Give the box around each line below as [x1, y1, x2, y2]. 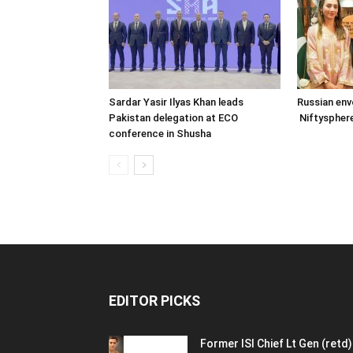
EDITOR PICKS [109, 292, 200, 309]
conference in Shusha [109, 128, 211, 139]
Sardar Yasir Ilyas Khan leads [109, 96, 243, 108]
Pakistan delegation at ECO [109, 112, 238, 124]
